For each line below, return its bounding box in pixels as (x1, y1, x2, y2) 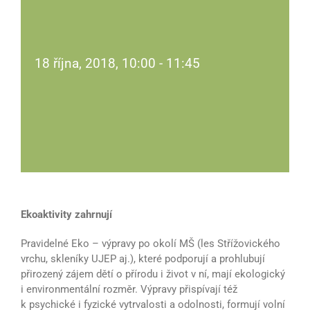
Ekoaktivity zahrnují (21, 208, 112, 221)
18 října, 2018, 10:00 (35, 55, 156, 72)
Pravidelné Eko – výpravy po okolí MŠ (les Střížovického (21, 237, 280, 250)
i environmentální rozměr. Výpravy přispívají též (21, 283, 237, 296)
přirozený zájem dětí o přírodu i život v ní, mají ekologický (21, 268, 285, 281)
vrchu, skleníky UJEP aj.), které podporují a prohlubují (21, 253, 265, 266)
